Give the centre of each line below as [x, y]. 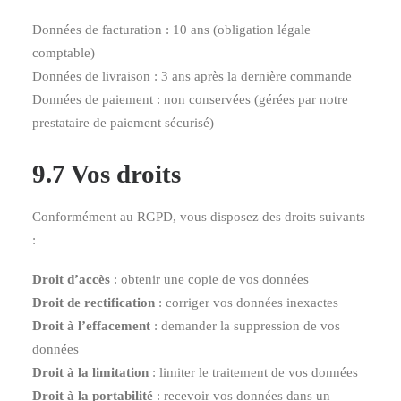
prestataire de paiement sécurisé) [123, 123]
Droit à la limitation [90, 372]
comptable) [64, 53]
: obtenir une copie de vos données [209, 279]
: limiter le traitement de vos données [253, 372]
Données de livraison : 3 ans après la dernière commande [192, 76]
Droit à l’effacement [91, 326]
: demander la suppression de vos [245, 326]
